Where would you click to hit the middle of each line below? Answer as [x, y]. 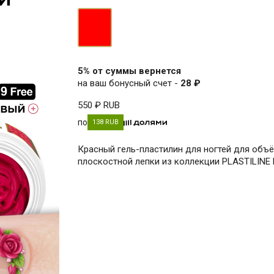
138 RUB [106, 122]
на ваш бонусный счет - [129, 83]
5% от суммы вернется [129, 71]
